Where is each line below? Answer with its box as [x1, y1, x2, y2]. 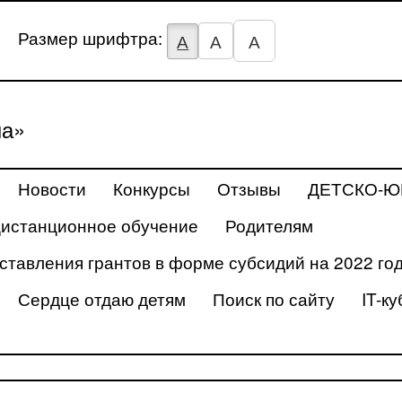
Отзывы [217, 176, 281, 200]
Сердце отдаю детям [18, 286, 186, 310]
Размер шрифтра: [18, 25, 168, 50]
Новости [18, 176, 86, 200]
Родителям [225, 213, 313, 237]
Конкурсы [113, 176, 190, 200]
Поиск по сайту [213, 286, 335, 310]
